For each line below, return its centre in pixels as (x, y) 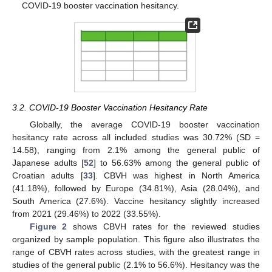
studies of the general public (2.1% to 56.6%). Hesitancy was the (136, 264)
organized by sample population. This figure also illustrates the (136, 239)
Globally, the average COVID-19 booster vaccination (144, 124)
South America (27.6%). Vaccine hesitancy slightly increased (136, 201)
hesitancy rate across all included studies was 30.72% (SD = (136, 137)
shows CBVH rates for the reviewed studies (164, 226)
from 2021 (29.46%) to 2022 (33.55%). (87, 213)
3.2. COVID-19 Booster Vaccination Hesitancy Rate (110, 107)
